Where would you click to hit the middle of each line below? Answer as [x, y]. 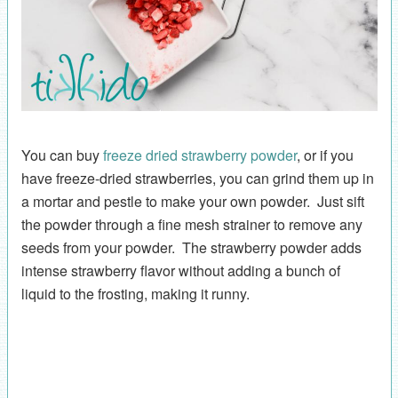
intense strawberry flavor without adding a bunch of [180, 270]
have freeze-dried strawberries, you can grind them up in [197, 178]
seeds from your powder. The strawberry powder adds [191, 247]
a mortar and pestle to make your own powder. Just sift [192, 201]
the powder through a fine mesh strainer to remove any [191, 224]
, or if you [325, 155]
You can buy [62, 155]
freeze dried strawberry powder [199, 155]
